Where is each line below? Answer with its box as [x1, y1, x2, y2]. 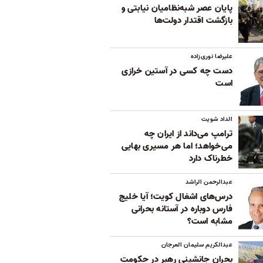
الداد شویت [201, 114, 232, 125]
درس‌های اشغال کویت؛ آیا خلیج [119, 190, 232, 204]
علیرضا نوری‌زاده [190, 51, 232, 62]
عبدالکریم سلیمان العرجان [161, 240, 232, 251]
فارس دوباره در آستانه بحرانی [131, 202, 232, 217]
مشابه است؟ [187, 214, 232, 229]
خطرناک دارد [188, 151, 232, 166]
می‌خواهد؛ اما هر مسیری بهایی [122, 139, 232, 154]
